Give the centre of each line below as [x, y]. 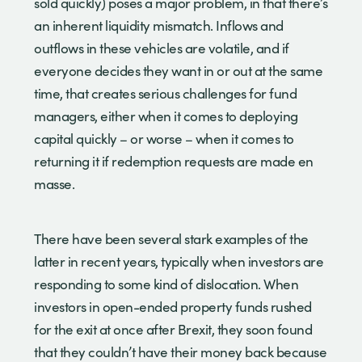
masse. [57, 183]
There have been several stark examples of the [171, 238]
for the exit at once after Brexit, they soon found [173, 329]
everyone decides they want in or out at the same [178, 70]
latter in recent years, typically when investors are [179, 261]
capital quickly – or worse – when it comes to [164, 138]
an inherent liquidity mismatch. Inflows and [159, 25]
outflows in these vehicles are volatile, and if [162, 48]
